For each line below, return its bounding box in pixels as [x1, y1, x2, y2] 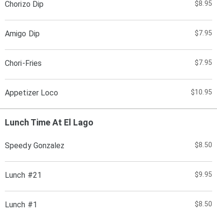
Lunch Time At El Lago [5, 117, 93, 127]
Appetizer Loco [5, 88, 59, 97]
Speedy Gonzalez [5, 141, 65, 150]
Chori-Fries [5, 59, 42, 68]
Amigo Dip [5, 29, 40, 38]
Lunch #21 [5, 170, 42, 180]
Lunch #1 [5, 200, 37, 209]
